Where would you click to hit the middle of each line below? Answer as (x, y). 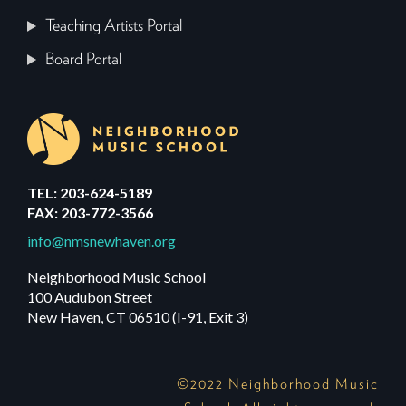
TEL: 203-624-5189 (90, 192)
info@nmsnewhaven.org (102, 240)
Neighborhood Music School (117, 276)
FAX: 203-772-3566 (91, 212)
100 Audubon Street (90, 296)
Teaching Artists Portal (114, 26)
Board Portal (84, 59)
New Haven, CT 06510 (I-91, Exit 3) (138, 316)
